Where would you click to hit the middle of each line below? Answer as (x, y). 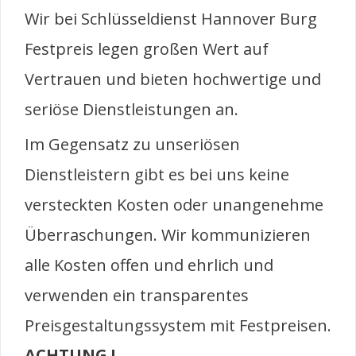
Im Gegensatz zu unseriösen (132, 145)
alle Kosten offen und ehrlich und (149, 265)
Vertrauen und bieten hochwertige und (173, 79)
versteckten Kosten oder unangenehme (174, 205)
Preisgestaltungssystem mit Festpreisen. (178, 326)
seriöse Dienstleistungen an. (132, 110)
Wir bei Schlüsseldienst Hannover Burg (171, 19)
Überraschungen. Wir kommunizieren (168, 235)
